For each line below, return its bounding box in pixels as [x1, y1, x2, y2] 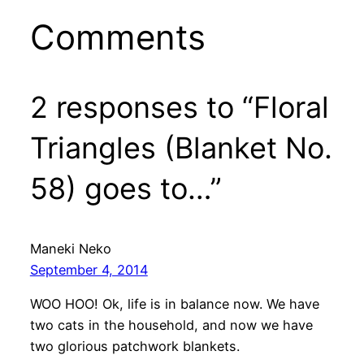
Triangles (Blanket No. [29, 129, 332, 166]
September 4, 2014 [29, 261, 148, 278]
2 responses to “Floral [29, 89, 329, 125]
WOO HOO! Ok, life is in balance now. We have [29, 296, 319, 313]
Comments [29, 15, 206, 58]
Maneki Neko [29, 240, 111, 257]
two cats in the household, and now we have [29, 317, 313, 334]
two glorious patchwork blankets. [29, 338, 240, 355]
